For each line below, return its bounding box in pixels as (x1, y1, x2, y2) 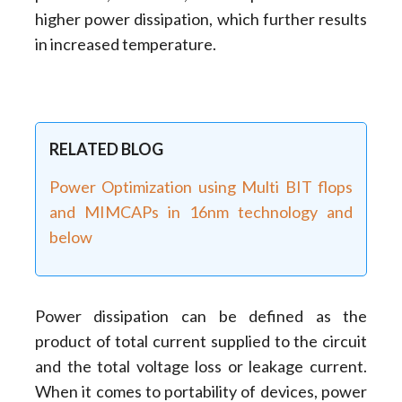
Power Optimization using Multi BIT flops (48, 177, 354, 197)
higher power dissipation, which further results (34, 9, 368, 30)
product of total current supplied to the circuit (34, 331, 368, 352)
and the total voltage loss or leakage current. (34, 356, 368, 377)
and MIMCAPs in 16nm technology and (48, 202, 354, 223)
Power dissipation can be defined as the (34, 306, 368, 327)
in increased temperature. (34, 34, 216, 55)
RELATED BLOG (48, 138, 163, 159)
